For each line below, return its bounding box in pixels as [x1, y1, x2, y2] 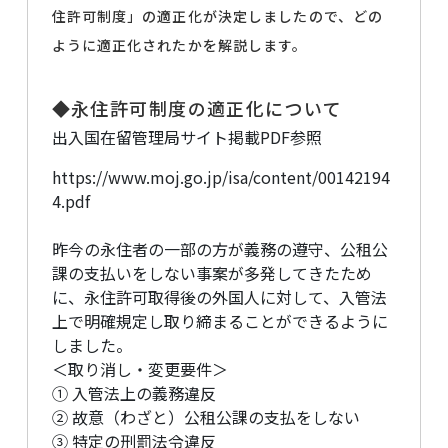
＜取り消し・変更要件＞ [51, 357, 228, 382]
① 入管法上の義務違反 [51, 381, 216, 406]
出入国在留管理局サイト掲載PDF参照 [51, 125, 322, 150]
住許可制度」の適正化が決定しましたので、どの [51, 6, 384, 27]
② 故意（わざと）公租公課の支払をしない [51, 405, 360, 430]
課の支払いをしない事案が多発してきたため [51, 261, 372, 286]
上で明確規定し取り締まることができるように [51, 309, 388, 334]
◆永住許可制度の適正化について [51, 95, 343, 122]
